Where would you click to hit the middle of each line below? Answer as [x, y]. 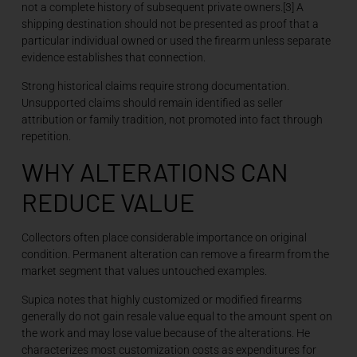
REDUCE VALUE [108, 202]
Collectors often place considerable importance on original [164, 238]
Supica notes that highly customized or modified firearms [161, 299]
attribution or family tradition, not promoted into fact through [172, 119]
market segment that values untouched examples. [144, 271]
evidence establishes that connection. [113, 58]
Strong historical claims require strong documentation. [155, 86]
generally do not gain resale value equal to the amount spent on [177, 316]
